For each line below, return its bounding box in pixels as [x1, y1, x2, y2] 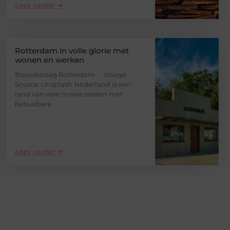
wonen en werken [14, 54, 84, 65]
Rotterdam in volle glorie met [14, 45, 129, 55]
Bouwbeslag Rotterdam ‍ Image [14, 70, 126, 79]
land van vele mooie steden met [14, 89, 123, 98]
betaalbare [14, 99, 52, 108]
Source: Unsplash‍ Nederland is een [14, 80, 131, 88]
